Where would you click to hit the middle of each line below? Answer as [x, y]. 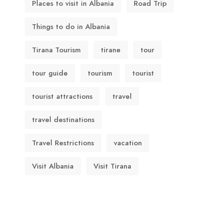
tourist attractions [62, 96]
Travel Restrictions [63, 143]
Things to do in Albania [71, 27]
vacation [128, 143]
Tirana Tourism [56, 50]
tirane [111, 50]
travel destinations [63, 120]
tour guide [50, 73]
